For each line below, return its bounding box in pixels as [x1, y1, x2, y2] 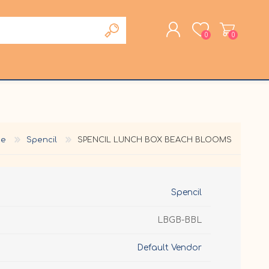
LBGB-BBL [157, 215, 202, 225]
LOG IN [83, 90, 110, 99]
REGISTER [83, 74, 118, 82]
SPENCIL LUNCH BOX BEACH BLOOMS [77, 135, 232, 144]
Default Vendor [137, 243, 202, 252]
